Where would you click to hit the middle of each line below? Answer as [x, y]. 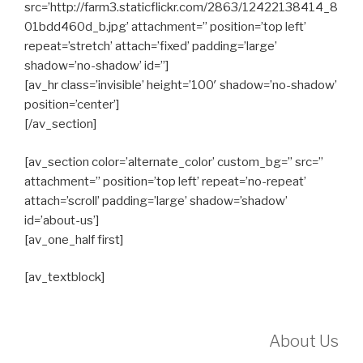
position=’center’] [72, 105]
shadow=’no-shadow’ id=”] [96, 66]
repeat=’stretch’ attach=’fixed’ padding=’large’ [151, 46]
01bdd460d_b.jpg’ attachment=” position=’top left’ [165, 27]
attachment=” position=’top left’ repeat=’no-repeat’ [165, 181]
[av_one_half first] [74, 239]
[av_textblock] [64, 277]
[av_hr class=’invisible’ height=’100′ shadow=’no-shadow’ [181, 85]
